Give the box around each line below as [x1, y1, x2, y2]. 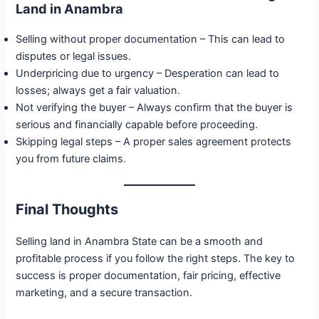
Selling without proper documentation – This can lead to [16, 33, 286, 46]
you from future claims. [16, 152, 127, 166]
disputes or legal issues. [16, 50, 132, 63]
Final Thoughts [16, 200, 119, 218]
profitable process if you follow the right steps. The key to [16, 251, 296, 265]
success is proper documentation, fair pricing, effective [16, 268, 281, 282]
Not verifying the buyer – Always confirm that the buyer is [16, 101, 293, 115]
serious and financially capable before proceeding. [16, 118, 258, 132]
